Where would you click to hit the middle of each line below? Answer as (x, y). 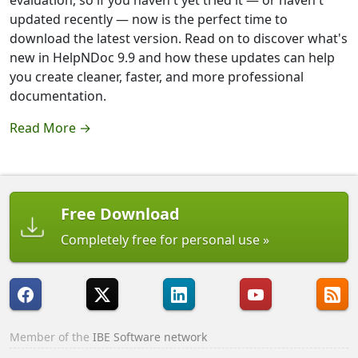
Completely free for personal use (160, 240)
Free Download (120, 214)
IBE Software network (150, 337)
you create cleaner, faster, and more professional (157, 77)
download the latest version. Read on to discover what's (179, 39)
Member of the (51, 337)
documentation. (58, 96)
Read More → (50, 128)
